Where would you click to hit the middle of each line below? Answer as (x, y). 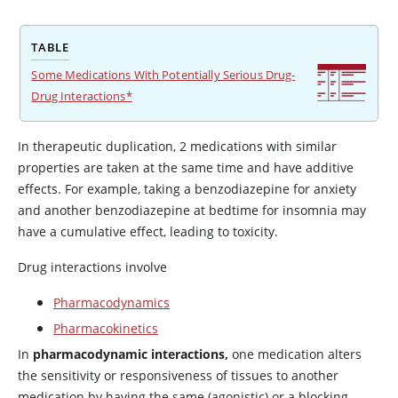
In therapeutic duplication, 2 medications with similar (177, 146)
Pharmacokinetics (106, 328)
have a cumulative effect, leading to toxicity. (148, 231)
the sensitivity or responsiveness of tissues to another (178, 375)
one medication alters (295, 354)
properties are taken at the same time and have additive (186, 167)
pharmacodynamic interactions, (131, 354)
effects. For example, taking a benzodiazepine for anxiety (187, 189)
